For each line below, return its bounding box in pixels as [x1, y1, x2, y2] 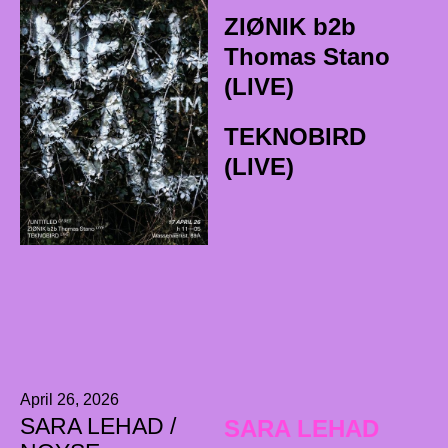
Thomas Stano [223, 42, 390, 70]
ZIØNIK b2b [223, 12, 356, 40]
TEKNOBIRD [223, 122, 366, 150]
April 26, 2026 [20, 391, 119, 409]
